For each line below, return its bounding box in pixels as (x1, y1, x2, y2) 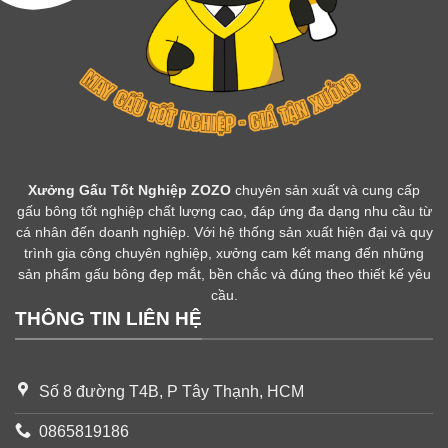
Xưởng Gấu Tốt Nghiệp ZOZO (28, 182, 231, 198)
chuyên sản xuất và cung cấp (231, 182, 420, 198)
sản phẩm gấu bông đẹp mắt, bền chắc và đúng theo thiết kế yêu (17, 266, 431, 282)
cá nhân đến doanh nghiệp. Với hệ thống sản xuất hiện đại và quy (15, 224, 433, 240)
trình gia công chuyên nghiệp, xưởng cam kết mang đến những (24, 245, 424, 261)
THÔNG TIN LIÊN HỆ (15, 307, 202, 329)
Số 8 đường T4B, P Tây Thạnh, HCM (39, 382, 304, 400)
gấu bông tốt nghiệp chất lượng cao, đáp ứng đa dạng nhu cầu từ (16, 203, 432, 219)
